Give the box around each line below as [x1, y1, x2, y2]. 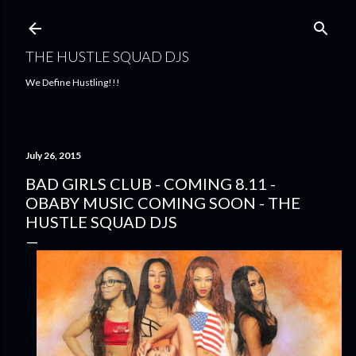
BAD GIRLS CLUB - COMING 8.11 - [25, 174, 276, 193]
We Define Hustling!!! [25, 76, 120, 88]
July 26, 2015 [25, 149, 81, 161]
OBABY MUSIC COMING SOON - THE [25, 193, 300, 212]
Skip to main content [104, 10, 252, 29]
